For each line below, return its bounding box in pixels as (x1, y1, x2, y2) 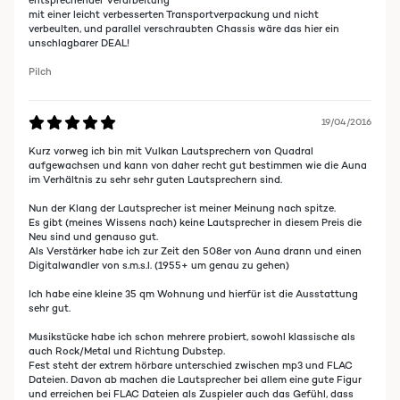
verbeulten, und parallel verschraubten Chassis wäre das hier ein (29, 22, 339, 35)
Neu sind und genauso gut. (29, 230, 158, 243)
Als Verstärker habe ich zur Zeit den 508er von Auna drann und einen (29, 245, 362, 257)
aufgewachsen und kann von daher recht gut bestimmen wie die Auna (29, 159, 367, 171)
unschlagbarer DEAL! (29, 37, 129, 49)
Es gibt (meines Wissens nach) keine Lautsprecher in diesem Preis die (29, 216, 362, 229)
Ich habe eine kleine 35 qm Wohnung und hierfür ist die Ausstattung (29, 287, 358, 300)
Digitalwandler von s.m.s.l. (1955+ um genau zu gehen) (29, 259, 289, 271)
